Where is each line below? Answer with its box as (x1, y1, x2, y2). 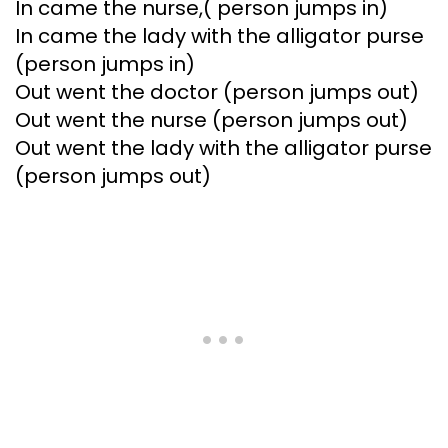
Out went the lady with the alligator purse (15, 134, 432, 163)
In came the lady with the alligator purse (15, 22, 424, 51)
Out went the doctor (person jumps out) (15, 78, 419, 107)
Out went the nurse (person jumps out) (15, 106, 408, 135)
